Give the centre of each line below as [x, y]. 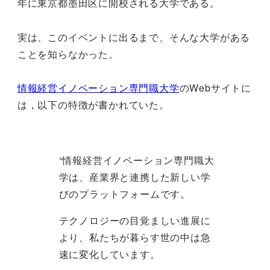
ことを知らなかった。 [68, 54]
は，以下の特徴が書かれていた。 [93, 105]
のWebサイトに [215, 88]
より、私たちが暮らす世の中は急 [135, 237]
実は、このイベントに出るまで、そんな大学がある [134, 37]
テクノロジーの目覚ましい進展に [135, 221]
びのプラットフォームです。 [124, 194]
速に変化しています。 [109, 254]
